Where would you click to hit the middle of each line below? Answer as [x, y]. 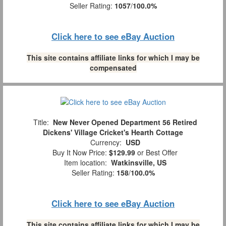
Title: [41, 122]
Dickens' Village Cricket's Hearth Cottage [113, 132]
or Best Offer [156, 153]
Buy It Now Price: [79, 153]
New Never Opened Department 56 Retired [125, 122]
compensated [113, 68]
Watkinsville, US [138, 163]
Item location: [85, 163]
